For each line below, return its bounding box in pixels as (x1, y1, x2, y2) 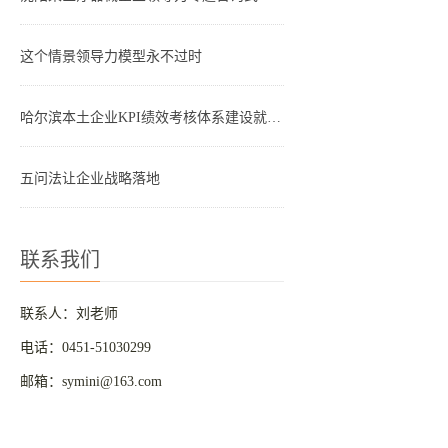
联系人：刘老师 (20, 306, 119, 321)
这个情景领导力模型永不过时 (20, 49, 203, 64)
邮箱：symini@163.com (20, 374, 163, 389)
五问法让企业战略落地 (20, 171, 161, 186)
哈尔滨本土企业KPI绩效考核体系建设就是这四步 (267, 110, 282, 125)
